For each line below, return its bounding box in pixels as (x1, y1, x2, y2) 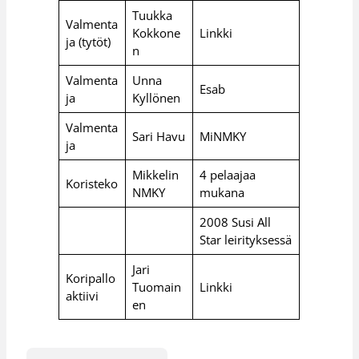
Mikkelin (131, 166, 179, 183)
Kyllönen (131, 89, 180, 106)
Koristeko (65, 175, 118, 192)
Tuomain (131, 278, 181, 295)
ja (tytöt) (65, 33, 111, 50)
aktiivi (65, 287, 99, 304)
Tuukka (131, 6, 172, 23)
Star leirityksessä (199, 231, 292, 248)
